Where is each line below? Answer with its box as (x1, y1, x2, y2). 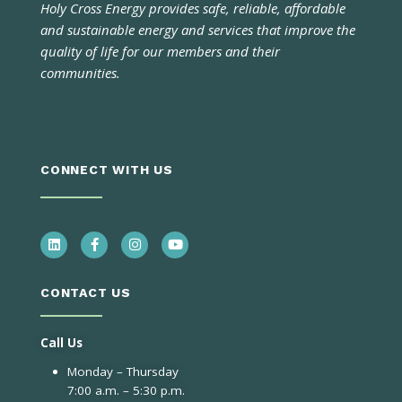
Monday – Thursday (67, 363, 179, 380)
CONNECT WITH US (40, 162, 173, 177)
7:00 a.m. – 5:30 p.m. (67, 381, 185, 398)
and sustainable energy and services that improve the (40, 20, 355, 39)
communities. (40, 63, 120, 82)
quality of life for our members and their (40, 41, 280, 60)
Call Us (40, 334, 83, 351)
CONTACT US (40, 284, 131, 300)
